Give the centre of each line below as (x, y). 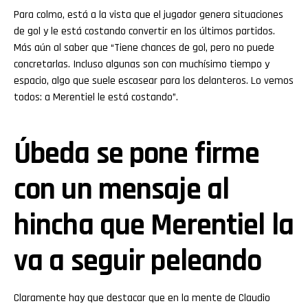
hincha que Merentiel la (154, 225)
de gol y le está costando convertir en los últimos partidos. (144, 31)
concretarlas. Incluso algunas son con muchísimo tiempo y (142, 64)
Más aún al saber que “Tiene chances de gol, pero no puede (144, 47)
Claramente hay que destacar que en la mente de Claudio (142, 298)
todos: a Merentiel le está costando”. (96, 97)
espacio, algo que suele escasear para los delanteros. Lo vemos (154, 80)
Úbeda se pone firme (137, 154)
